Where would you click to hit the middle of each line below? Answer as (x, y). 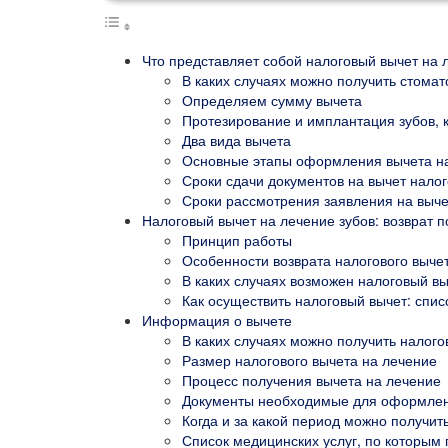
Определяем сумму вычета (272, 99)
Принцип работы (237, 239)
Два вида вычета (236, 139)
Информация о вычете (217, 319)
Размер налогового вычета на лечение (309, 359)
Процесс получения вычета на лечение (311, 379)
